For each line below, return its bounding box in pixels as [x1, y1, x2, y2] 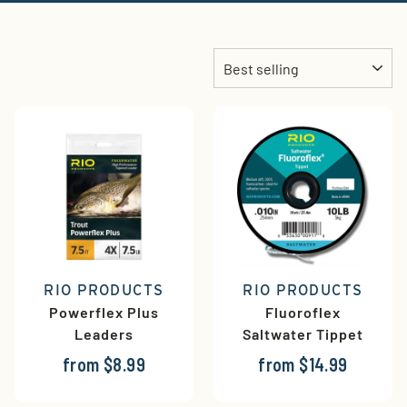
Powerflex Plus [49, 303, 159, 322]
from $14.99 [258, 353, 348, 376]
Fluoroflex [265, 303, 341, 322]
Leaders [74, 325, 134, 343]
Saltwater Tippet [243, 325, 363, 343]
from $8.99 [63, 353, 145, 376]
